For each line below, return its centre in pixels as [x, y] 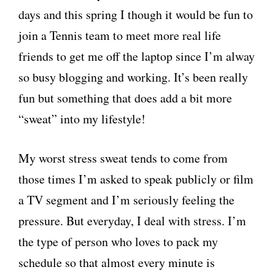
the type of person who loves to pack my [118, 242]
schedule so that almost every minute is [117, 262]
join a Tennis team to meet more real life [120, 35]
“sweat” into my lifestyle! [82, 119]
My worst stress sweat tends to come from [123, 158]
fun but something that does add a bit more [125, 98]
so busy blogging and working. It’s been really [133, 77]
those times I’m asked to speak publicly [119, 179]
